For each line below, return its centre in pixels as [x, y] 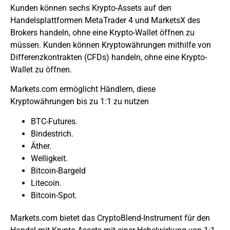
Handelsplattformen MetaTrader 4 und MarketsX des [105, 20]
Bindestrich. [52, 133]
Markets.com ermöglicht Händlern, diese [83, 89]
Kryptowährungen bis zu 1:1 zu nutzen [80, 102]
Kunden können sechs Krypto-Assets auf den [91, 8]
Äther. [41, 146]
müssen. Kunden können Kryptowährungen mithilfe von [111, 45]
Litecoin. [46, 183]
